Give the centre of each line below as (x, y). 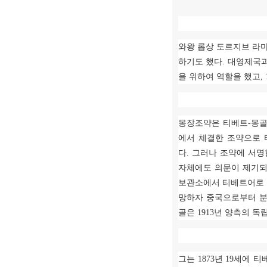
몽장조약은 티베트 (213, 123)
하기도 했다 (201, 62)
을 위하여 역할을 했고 (219, 77)
